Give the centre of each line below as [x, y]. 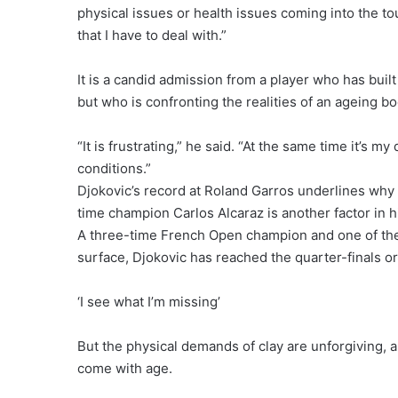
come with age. [125, 369]
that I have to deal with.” [152, 36]
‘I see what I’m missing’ [149, 302]
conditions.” [114, 169]
